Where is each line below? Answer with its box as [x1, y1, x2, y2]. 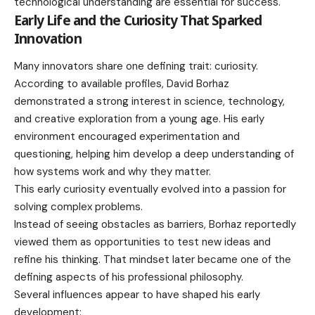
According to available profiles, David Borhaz [14, 77, 229, 91]
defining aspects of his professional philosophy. [14, 270, 243, 285]
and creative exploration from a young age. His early [14, 112, 264, 127]
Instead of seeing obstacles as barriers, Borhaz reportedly [14, 217, 296, 232]
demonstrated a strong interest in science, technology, [14, 94, 285, 109]
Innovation [14, 30, 82, 49]
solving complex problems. [14, 200, 143, 214]
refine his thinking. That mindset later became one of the [14, 252, 291, 267]
